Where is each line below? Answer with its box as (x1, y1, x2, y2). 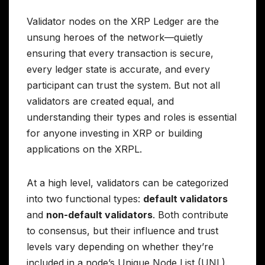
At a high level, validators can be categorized (27, 176, 228, 189)
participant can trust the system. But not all (27, 79, 220, 91)
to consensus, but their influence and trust (27, 224, 218, 237)
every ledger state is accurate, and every (27, 63, 210, 75)
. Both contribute (153, 208, 228, 221)
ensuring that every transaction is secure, (27, 47, 214, 59)
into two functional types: (27, 192, 143, 205)
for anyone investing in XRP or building (27, 127, 202, 139)
